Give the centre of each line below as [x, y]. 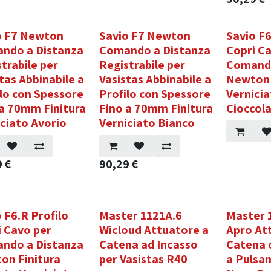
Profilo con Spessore [155, 94]
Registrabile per [142, 65]
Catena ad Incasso [149, 244]
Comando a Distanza [155, 50]
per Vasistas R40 [144, 259]
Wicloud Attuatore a [154, 230]
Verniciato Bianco [147, 123]
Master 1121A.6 [141, 215]
